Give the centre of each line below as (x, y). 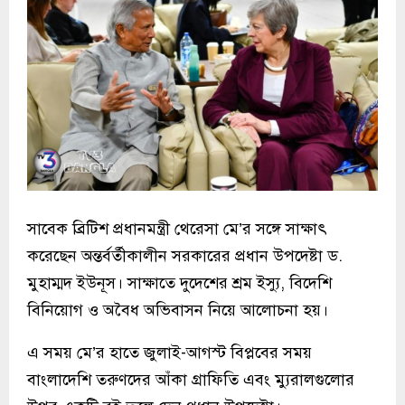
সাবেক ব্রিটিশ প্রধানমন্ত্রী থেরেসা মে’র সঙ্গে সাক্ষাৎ (177, 228)
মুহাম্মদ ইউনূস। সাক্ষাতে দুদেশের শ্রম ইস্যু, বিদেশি (179, 283)
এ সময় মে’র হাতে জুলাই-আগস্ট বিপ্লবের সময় (170, 352)
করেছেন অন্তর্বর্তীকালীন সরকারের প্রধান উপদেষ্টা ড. (185, 255)
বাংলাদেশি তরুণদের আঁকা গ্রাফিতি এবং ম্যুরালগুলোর (191, 379)
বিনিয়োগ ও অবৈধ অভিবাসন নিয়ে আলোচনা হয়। (178, 310)
